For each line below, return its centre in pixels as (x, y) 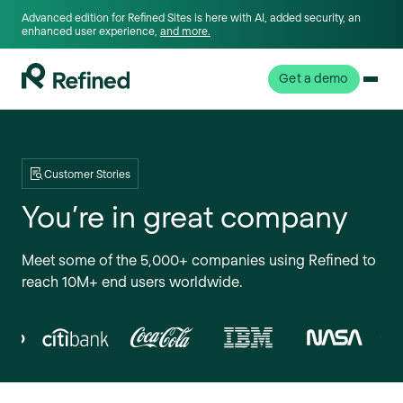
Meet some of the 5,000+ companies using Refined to (199, 259)
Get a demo (314, 77)
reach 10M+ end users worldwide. (132, 281)
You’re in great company (185, 216)
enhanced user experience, (91, 31)
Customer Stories (87, 174)
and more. (185, 31)
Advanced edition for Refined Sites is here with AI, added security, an (191, 17)
